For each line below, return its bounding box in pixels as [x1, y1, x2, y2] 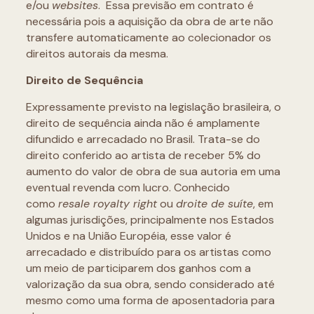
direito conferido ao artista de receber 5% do [25, 148, 261, 163]
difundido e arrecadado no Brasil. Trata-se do [25, 132, 260, 146]
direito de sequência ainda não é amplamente [25, 116, 260, 130]
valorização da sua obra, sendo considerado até [25, 277, 275, 292]
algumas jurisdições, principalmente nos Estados [25, 212, 274, 227]
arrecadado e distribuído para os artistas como [25, 245, 271, 259]
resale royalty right [57, 196, 157, 211]
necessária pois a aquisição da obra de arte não [25, 14, 273, 29]
